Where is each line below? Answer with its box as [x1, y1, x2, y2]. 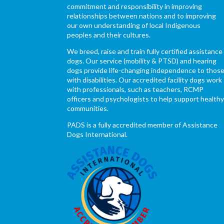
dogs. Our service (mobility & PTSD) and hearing [67, 56, 217, 65]
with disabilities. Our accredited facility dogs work [67, 75, 222, 84]
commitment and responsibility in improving [67, 2, 202, 11]
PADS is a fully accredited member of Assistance [67, 120, 218, 129]
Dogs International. [67, 130, 128, 139]
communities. [67, 104, 109, 113]
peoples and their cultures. [67, 30, 151, 39]
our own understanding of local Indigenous [67, 21, 201, 30]
